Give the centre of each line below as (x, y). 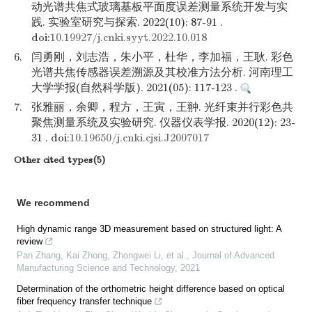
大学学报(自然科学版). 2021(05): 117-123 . (136, 88)
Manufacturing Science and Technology (96, 268)
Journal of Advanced (233, 255)
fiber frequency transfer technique (84, 301)
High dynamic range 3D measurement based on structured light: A (149, 229)
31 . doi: (50, 138)
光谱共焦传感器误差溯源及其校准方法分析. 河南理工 (162, 72)
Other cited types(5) (60, 160)
